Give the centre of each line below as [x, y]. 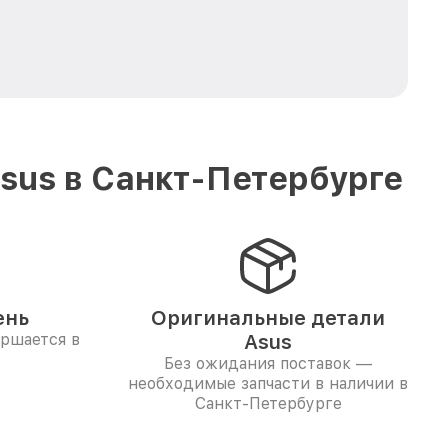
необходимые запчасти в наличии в [268, 383]
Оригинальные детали [268, 318]
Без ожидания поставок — [268, 363]
